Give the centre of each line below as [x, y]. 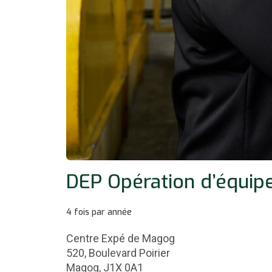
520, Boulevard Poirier [118, 253]
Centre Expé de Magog [121, 238]
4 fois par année [99, 212]
